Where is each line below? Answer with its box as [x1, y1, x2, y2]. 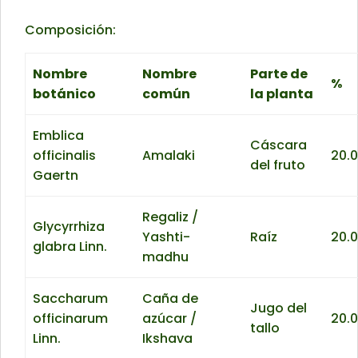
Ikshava [142, 329, 193, 348]
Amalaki [142, 146, 196, 165]
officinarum [33, 309, 109, 328]
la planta [250, 85, 314, 104]
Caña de [142, 289, 199, 308]
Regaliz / [142, 208, 199, 227]
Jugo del [250, 299, 308, 318]
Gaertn [33, 166, 79, 185]
